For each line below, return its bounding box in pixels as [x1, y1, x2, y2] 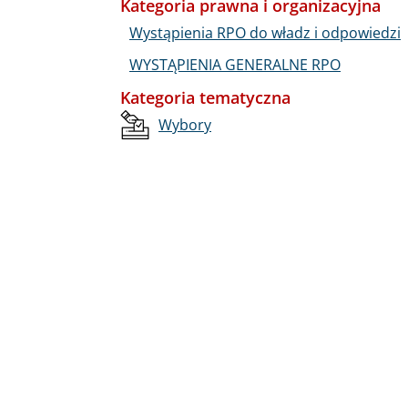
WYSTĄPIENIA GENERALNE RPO [129, 54, 341, 75]
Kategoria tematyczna [120, 86, 291, 108]
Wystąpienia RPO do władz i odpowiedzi [129, 22, 401, 43]
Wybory [158, 114, 211, 135]
